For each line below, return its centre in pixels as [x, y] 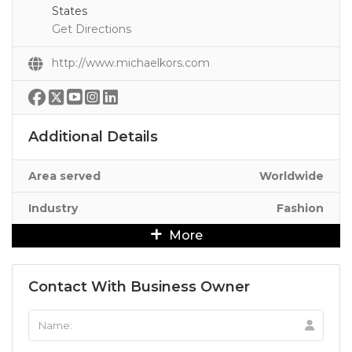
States [70, 11]
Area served [64, 176]
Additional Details [93, 137]
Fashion [300, 208]
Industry [53, 208]
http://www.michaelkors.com [131, 63]
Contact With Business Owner [139, 287]
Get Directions [92, 29]
